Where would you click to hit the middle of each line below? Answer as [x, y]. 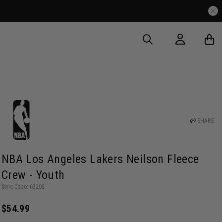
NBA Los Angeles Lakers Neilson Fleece [100, 159]
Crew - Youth [33, 175]
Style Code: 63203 [23, 187]
